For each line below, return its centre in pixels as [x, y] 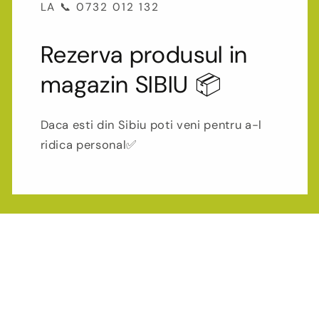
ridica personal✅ [89, 145]
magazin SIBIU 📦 [131, 84]
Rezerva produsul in [144, 54]
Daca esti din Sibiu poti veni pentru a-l [151, 125]
